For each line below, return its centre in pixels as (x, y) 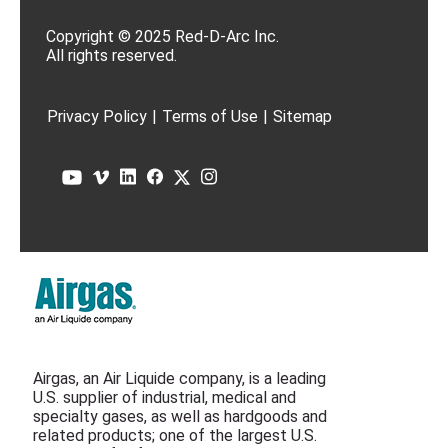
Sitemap (302, 116)
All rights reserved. (111, 55)
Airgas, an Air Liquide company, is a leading (179, 378)
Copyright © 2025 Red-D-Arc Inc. (162, 36)
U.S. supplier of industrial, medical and (164, 397)
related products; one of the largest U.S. (175, 435)
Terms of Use (210, 116)
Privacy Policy (97, 116)
